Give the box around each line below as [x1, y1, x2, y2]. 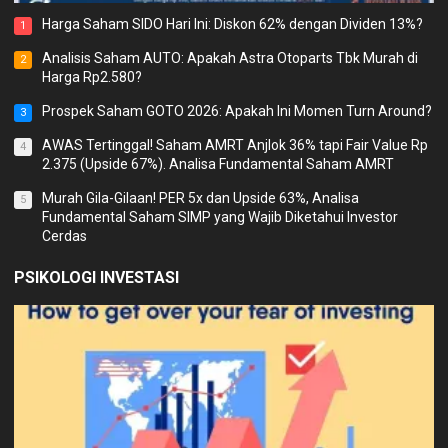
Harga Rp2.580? [42, 68, 143, 85]
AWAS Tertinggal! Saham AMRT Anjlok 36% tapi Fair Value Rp [42, 136, 429, 153]
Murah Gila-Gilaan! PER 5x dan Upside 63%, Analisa [42, 189, 360, 206]
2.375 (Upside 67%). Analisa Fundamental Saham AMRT [42, 155, 395, 172]
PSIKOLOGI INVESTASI [14, 267, 180, 287]
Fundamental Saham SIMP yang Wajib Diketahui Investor [42, 208, 399, 225]
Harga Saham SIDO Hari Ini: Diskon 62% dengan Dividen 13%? [42, 15, 424, 32]
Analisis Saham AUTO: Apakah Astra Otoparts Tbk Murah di [42, 49, 419, 66]
